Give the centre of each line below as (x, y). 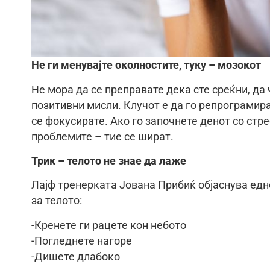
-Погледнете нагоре (82, 241)
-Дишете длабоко (76, 256)
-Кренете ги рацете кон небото (109, 225)
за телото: (57, 201)
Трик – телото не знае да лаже (109, 161)
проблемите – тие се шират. (102, 137)
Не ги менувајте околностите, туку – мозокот (146, 65)
